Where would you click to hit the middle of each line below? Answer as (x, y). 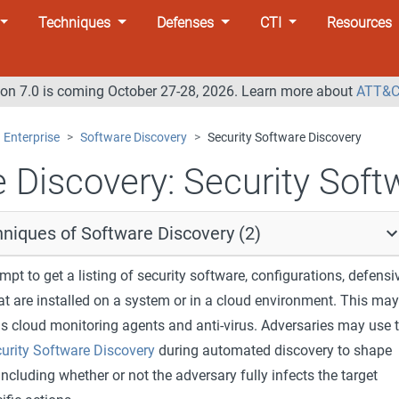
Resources (360, 22)
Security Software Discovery (284, 137)
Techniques (75, 22)
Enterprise (31, 137)
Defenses (185, 22)
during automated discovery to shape (273, 350)
